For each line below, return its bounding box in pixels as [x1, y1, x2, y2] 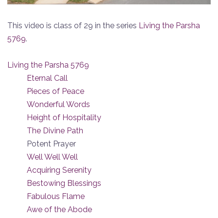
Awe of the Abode [27, 204, 92, 214]
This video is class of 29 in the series [7, 20, 139, 30]
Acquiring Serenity [27, 165, 91, 175]
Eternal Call [27, 73, 68, 83]
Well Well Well [27, 152, 78, 162]
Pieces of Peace [27, 86, 84, 96]
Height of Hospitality [27, 112, 101, 122]
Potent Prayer [27, 139, 76, 148]
